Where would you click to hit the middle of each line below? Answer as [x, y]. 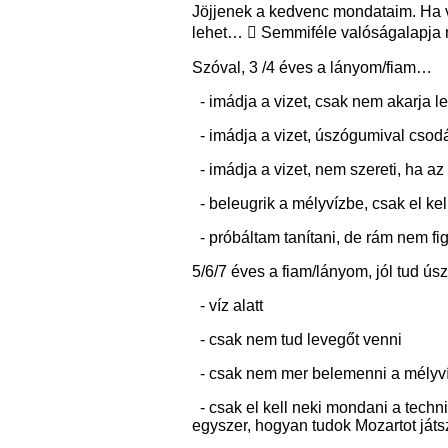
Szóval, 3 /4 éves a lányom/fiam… [314, 67]
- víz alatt [227, 305]
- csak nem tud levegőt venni [297, 339]
